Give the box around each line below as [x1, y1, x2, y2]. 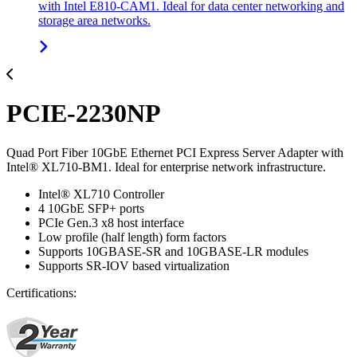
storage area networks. [38, 13, 151, 27]
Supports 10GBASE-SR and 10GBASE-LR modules [38, 244, 308, 258]
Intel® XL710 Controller [38, 186, 164, 201]
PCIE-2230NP [6, 99, 161, 128]
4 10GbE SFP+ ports [38, 201, 144, 215]
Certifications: [6, 285, 76, 300]
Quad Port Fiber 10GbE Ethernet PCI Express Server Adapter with [6, 145, 343, 159]
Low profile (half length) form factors [38, 229, 226, 244]
